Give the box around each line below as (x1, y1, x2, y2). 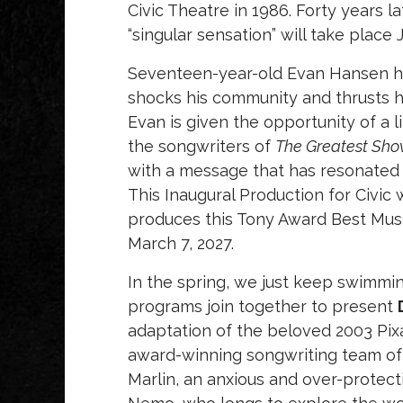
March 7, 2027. (128, 234, 234, 254)
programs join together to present (128, 297, 398, 317)
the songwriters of (128, 137, 275, 157)
